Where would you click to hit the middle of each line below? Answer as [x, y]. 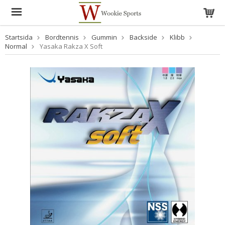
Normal [16, 46]
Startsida [19, 37]
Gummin [104, 37]
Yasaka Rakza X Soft [71, 46]
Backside [143, 37]
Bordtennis [62, 37]
